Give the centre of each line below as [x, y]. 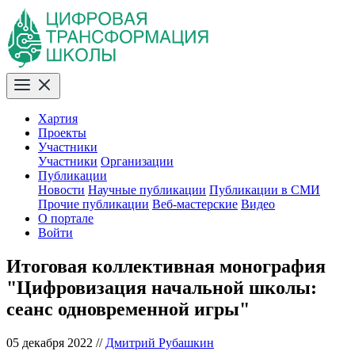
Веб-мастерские [195, 204]
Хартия [58, 118]
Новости [61, 190]
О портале [66, 218]
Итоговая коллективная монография [166, 266]
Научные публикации [147, 190]
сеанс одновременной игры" [128, 309]
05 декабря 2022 [50, 342]
